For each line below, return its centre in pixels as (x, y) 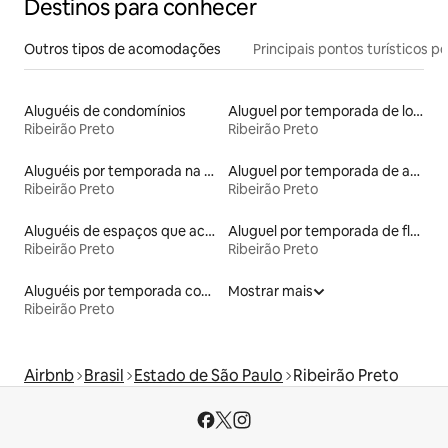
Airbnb (49, 375)
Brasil (104, 375)
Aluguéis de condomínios (105, 110)
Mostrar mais (270, 290)
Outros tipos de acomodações (122, 48)
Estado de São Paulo (208, 375)
